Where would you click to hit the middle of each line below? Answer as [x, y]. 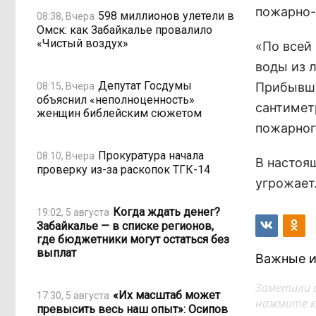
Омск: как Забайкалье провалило [124, 30]
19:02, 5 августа [73, 212]
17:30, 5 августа [73, 295]
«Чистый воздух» [83, 43]
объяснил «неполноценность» [116, 100]
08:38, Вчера [66, 16]
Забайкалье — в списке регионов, [125, 226]
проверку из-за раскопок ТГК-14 [123, 170]
